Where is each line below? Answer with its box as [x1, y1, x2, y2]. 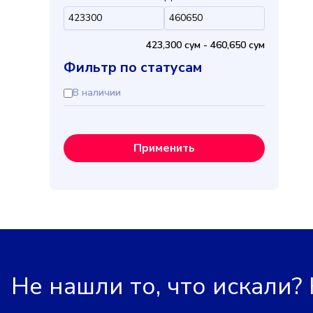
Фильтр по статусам [63, 58, 202, 77]
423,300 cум [145, 38, 201, 52]
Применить [133, 140, 195, 156]
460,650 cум [210, 38, 265, 52]
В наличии [72, 86, 121, 99]
